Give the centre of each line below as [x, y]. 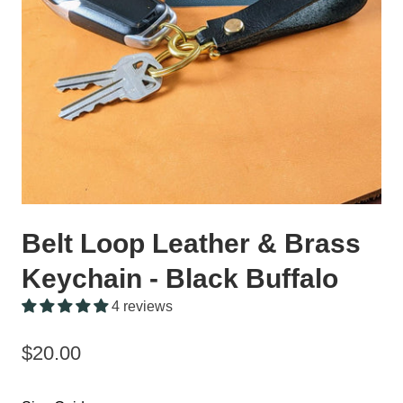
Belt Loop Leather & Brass [191, 243]
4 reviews [142, 306]
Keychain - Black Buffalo [180, 278]
